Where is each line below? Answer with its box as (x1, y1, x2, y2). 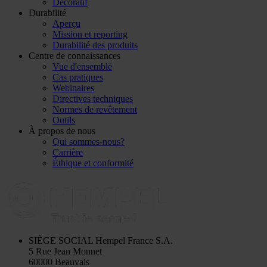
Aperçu (52, 18, 80, 29)
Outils (52, 114, 75, 125)
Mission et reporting (52, 29, 128, 39)
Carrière (52, 147, 83, 157)
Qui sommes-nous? (52, 136, 125, 147)
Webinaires (52, 82, 94, 93)
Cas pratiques (52, 72, 103, 82)
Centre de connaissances (29, 50, 120, 61)
